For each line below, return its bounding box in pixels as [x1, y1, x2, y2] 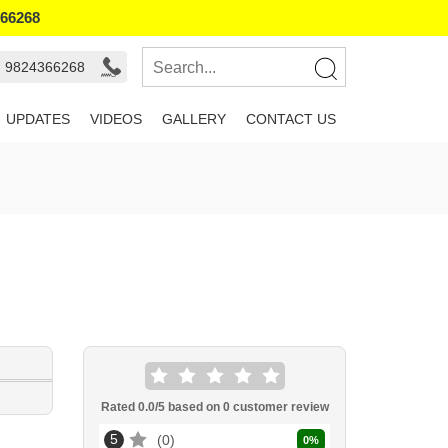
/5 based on [154, 400, 223, 414]
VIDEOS [90, 111, 142, 127]
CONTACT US [246, 111, 336, 127]
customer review [229, 400, 329, 414]
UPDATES [6, 111, 70, 127]
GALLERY [162, 111, 226, 127]
